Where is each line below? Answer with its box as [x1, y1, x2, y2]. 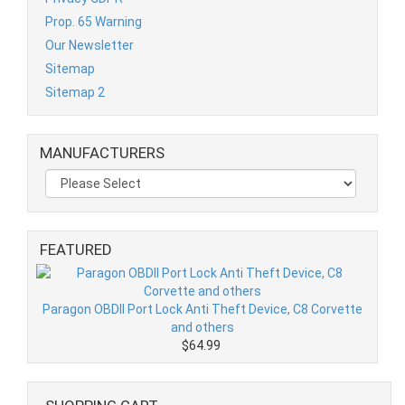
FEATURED [40, 240, 112, 259]
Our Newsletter [45, 38, 134, 53]
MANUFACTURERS [40, 144, 165, 163]
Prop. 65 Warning [45, 14, 142, 30]
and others [171, 320, 234, 335]
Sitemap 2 [45, 85, 105, 100]
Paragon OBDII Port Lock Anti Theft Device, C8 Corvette [42, 302, 363, 317]
